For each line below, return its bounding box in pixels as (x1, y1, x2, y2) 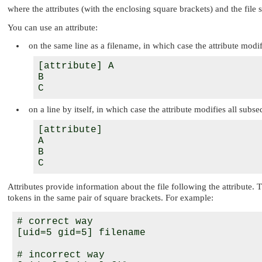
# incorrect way (17, 249, 105, 260)
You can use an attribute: (8, 23, 98, 33)
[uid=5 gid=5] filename (17, 227, 146, 238)
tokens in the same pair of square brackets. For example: (8, 193, 213, 203)
